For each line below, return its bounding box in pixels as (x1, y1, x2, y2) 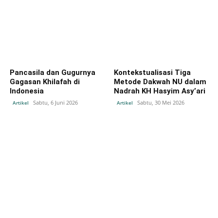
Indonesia (10, 86, 44, 95)
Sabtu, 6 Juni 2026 (33, 98, 78, 106)
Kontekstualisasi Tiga (114, 68, 191, 77)
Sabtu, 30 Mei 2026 (137, 98, 184, 106)
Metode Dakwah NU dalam (114, 77, 206, 86)
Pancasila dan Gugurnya (10, 68, 95, 77)
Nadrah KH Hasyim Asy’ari (114, 86, 205, 95)
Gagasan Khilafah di (10, 77, 80, 86)
